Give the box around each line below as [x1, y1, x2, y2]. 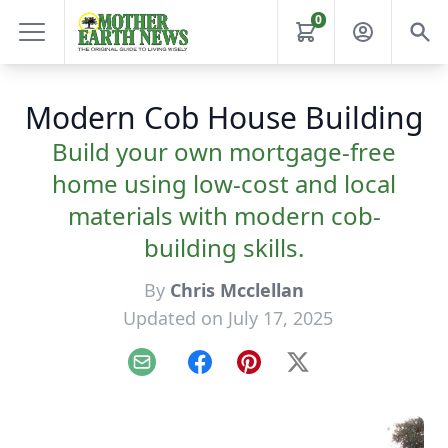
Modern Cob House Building [25, 97, 423, 138]
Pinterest [247, 361, 316, 384]
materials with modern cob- [67, 199, 381, 232]
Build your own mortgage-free [52, 135, 396, 168]
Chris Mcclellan [170, 278, 304, 302]
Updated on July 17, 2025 [123, 306, 333, 330]
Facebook [198, 361, 271, 384]
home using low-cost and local [52, 167, 396, 200]
